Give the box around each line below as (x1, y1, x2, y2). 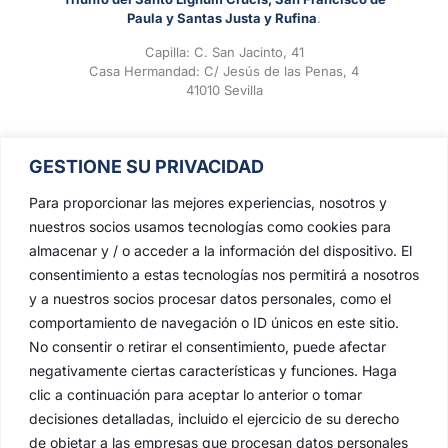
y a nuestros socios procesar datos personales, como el (29, 289, 391, 307)
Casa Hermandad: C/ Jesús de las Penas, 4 (89, 62, 359, 79)
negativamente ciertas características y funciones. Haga (29, 361, 397, 379)
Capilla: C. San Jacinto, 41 (144, 43, 304, 60)
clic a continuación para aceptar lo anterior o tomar (29, 385, 362, 403)
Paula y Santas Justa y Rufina (127, 9, 317, 26)
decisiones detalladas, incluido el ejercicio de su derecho (29, 409, 399, 427)
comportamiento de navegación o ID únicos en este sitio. (29, 313, 399, 331)
